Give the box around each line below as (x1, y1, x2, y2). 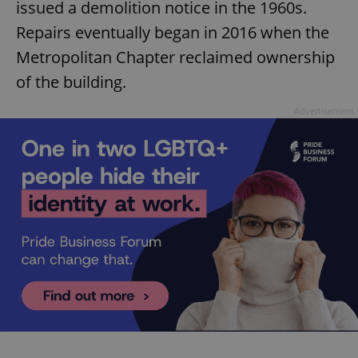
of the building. (16, 71, 126, 93)
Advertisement (294, 105, 354, 117)
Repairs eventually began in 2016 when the (16, 22, 329, 44)
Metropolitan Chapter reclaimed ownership (16, 46, 335, 69)
